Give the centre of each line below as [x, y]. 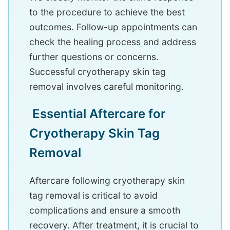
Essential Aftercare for [98, 114]
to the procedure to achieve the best [107, 12]
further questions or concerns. [94, 57]
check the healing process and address [113, 42]
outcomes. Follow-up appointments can [113, 27]
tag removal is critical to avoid [93, 196]
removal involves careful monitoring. [107, 87]
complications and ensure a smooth [105, 210]
